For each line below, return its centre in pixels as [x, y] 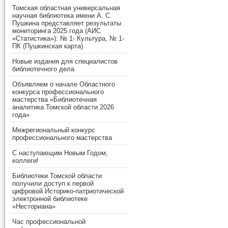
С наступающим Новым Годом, [60, 153]
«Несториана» [34, 207]
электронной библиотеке [50, 199]
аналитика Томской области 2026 [63, 107]
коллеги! [25, 161]
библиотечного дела [43, 69]
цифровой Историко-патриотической [68, 191]
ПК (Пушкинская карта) [48, 46]
